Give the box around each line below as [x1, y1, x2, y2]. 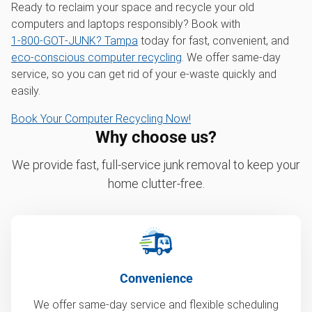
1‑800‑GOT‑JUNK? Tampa [11, 34, 138, 47]
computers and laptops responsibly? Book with [11, 17, 240, 31]
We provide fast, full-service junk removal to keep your [12, 157, 300, 172]
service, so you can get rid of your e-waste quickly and [11, 68, 276, 81]
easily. [11, 84, 40, 97]
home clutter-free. [107, 176, 205, 191]
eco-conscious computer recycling [11, 51, 182, 64]
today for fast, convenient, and [138, 34, 289, 47]
